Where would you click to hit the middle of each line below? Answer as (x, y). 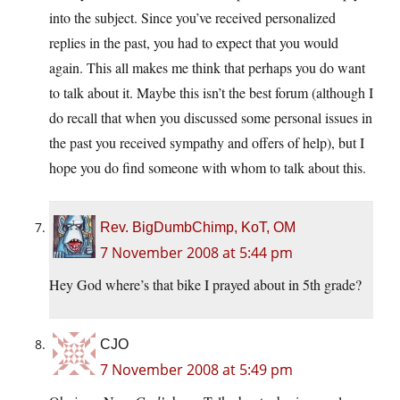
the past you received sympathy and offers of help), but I (207, 143)
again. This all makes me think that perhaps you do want (207, 68)
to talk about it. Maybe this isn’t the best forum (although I (211, 93)
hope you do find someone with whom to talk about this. (208, 168)
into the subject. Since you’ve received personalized (192, 18)
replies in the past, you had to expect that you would (194, 43)
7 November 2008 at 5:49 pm (196, 370)
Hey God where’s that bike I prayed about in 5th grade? (205, 285)
